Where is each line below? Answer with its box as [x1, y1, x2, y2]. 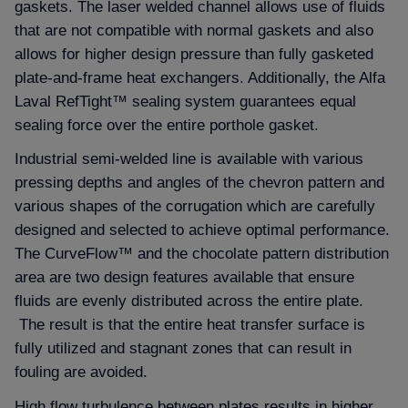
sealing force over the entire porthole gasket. [15, 115, 319, 134]
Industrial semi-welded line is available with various [15, 149, 363, 168]
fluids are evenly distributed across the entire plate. [15, 291, 363, 311]
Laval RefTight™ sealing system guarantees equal [15, 91, 356, 110]
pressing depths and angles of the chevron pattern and [15, 173, 384, 192]
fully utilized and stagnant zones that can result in [15, 339, 352, 358]
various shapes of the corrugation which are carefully [15, 197, 375, 216]
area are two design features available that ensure [15, 268, 354, 287]
